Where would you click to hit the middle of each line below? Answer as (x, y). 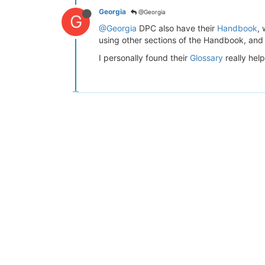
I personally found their (144, 58)
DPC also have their (177, 28)
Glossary (206, 58)
